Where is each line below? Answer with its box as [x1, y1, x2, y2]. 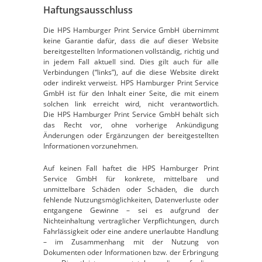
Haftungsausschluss [43, 4, 133, 16]
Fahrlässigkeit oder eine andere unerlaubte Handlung [43, 226, 219, 236]
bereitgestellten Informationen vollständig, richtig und [43, 46, 219, 56]
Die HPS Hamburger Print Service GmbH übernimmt [43, 25, 219, 35]
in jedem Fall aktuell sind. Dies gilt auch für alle [43, 57, 219, 67]
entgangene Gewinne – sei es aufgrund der [43, 205, 219, 215]
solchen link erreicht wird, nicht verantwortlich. [43, 99, 219, 109]
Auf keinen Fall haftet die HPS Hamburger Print [43, 163, 219, 173]
